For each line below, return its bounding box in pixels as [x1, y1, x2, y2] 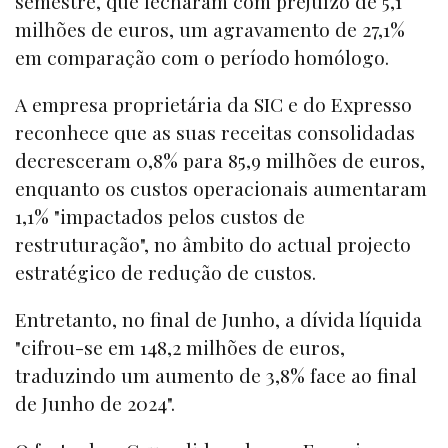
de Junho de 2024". [15, 390, 175, 417]
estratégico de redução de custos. [15, 258, 316, 285]
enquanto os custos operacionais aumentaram [15, 174, 427, 201]
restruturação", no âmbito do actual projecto [15, 230, 411, 257]
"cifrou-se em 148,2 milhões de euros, [15, 334, 345, 361]
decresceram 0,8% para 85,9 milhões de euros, [15, 146, 425, 173]
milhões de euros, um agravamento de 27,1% [15, 15, 405, 42]
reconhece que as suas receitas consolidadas [15, 118, 415, 145]
